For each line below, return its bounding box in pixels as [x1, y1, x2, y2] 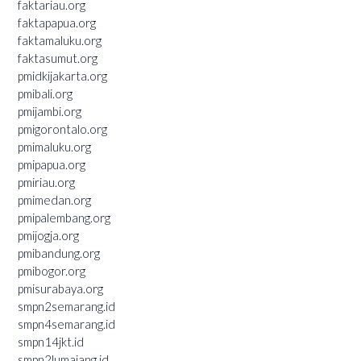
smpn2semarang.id [18, 298, 115, 313]
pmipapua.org [18, 156, 85, 172]
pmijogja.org [18, 227, 79, 243]
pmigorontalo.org [18, 121, 107, 136]
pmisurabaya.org [18, 280, 103, 296]
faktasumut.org [18, 50, 98, 65]
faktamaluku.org [18, 32, 102, 48]
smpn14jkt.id [18, 334, 84, 349]
